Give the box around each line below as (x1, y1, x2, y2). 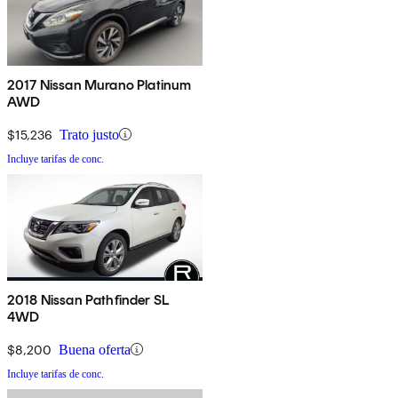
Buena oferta (59, 341, 131, 357)
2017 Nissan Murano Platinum (7, 76, 192, 93)
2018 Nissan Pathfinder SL (7, 291, 169, 308)
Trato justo (60, 126, 119, 142)
